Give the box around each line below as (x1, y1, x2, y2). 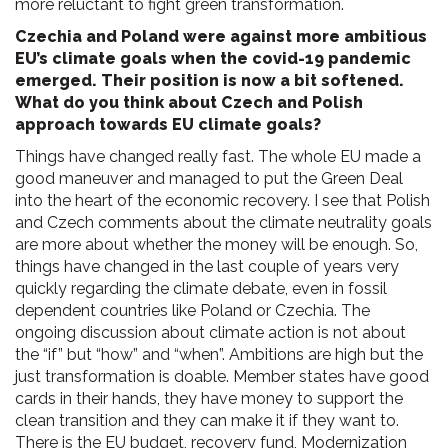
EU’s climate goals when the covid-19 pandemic (15, 49, 411, 68)
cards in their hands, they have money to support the (15, 389, 403, 408)
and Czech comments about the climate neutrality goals (15, 213, 432, 232)
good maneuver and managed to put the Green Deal (15, 169, 403, 188)
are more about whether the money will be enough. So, (15, 235, 418, 254)
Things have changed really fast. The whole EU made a (15, 147, 421, 166)
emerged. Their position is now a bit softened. (15, 71, 404, 90)
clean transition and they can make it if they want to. (15, 411, 399, 430)
